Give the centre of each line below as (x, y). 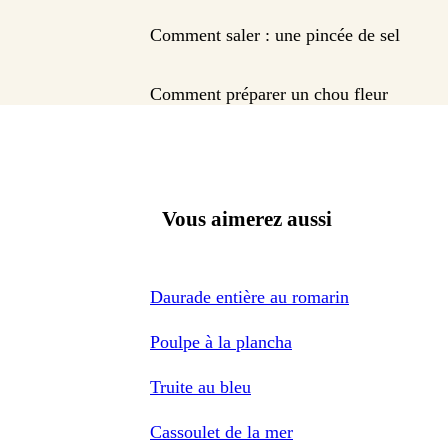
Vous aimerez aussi (247, 218)
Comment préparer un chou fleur (269, 94)
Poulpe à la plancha (221, 341)
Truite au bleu (200, 386)
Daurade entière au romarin (249, 296)
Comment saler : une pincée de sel (275, 35)
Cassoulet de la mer (221, 431)
